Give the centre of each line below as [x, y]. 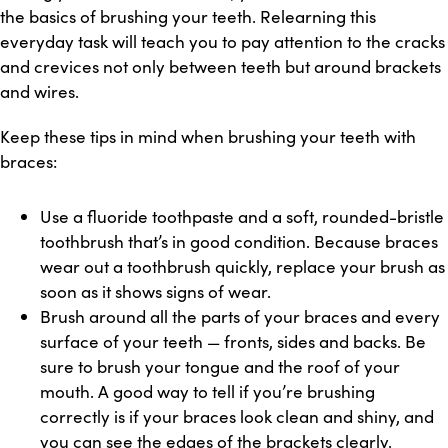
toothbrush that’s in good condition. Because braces [239, 241]
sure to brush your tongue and [157, 366]
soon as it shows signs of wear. [155, 291]
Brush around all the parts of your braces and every [240, 316]
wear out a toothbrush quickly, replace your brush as [242, 266]
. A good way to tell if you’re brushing [232, 391]
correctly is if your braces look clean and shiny [218, 416]
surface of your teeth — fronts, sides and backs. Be [233, 341]
